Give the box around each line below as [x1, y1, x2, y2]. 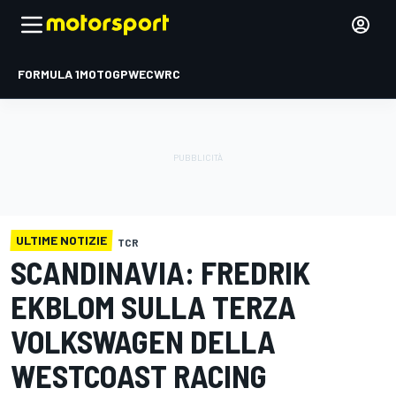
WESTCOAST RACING [11, 356, 267, 394]
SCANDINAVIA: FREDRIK [11, 253, 310, 291]
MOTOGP [80, 66, 128, 81]
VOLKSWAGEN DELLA [11, 322, 276, 360]
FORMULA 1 [18, 66, 80, 81]
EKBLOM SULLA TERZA [11, 287, 296, 325]
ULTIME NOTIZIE [16, 232, 107, 247]
